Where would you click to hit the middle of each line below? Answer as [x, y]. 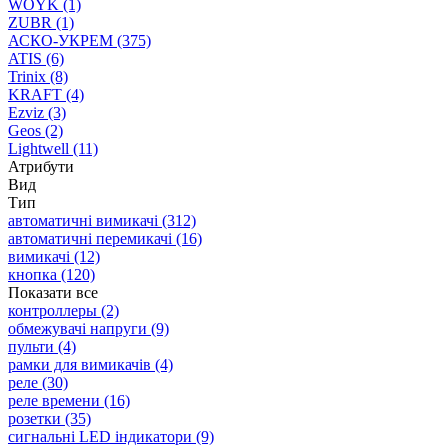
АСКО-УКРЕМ [60, 40]
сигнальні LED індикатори [100, 436]
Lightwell [38, 148]
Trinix [27, 76]
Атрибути [41, 166]
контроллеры [52, 310]
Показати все [53, 292]
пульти [31, 346]
